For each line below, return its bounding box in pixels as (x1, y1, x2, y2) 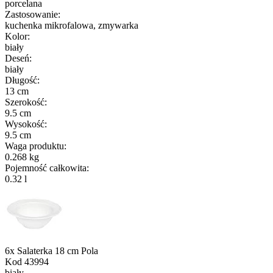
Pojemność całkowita (5, 162, 87, 173)
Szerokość (5, 96, 44, 107)
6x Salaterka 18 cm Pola (5, 245, 98, 256)
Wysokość (5, 118, 44, 129)
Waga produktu (5, 140, 64, 151)
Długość (5, 74, 37, 85)
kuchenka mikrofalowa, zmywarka (5, 19, 138, 30)
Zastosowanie (5, 9, 58, 19)
